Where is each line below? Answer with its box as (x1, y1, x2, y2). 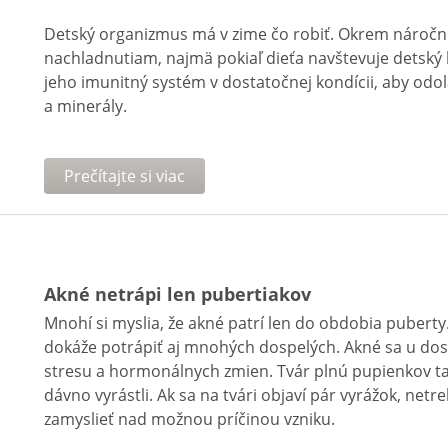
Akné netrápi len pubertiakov (44, 282, 311, 306)
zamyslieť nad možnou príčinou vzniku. (44, 408, 335, 430)
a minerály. (44, 95, 127, 117)
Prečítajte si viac (64, 165, 185, 187)
